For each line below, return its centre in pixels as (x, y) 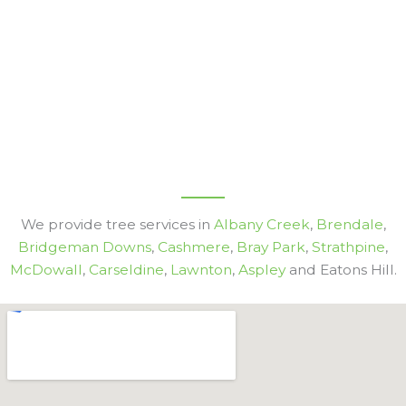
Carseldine (126, 270)
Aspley (261, 270)
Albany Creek (261, 225)
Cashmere (194, 247)
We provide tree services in (117, 225)
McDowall (46, 270)
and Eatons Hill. (341, 270)
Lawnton (201, 270)
